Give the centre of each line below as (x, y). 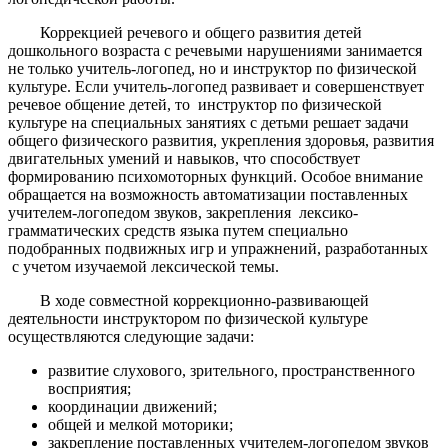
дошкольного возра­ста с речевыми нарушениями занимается (215, 50)
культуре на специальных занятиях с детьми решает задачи (208, 122)
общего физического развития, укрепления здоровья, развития (221, 140)
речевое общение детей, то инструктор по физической (195, 104)
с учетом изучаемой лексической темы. (143, 266)
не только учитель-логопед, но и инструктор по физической (212, 68)
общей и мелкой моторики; (140, 424)
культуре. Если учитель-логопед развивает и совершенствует (216, 86)
